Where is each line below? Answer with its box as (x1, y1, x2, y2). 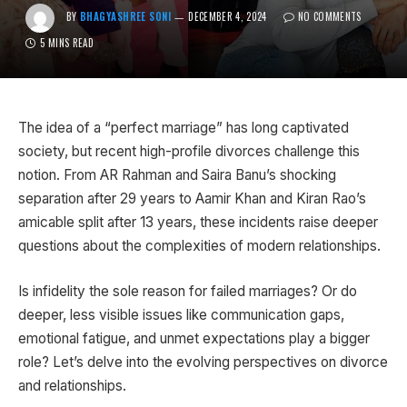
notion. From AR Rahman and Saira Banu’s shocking (18, 166, 336, 184)
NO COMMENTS (298, 9, 362, 25)
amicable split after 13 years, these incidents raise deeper (18, 213, 378, 231)
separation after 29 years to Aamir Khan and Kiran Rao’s (18, 190, 366, 207)
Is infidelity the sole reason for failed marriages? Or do (18, 282, 357, 300)
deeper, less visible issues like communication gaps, (18, 305, 344, 323)
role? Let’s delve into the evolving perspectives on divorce (18, 352, 388, 371)
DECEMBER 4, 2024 (188, 9, 267, 25)
